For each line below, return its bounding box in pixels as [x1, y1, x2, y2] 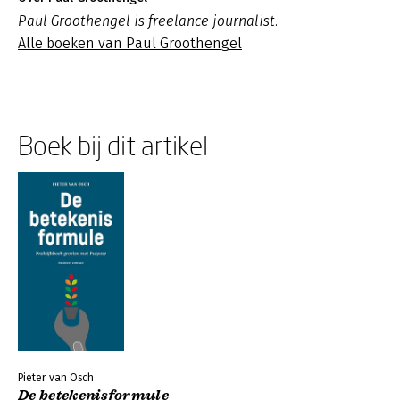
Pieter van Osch [18, 371, 94, 384]
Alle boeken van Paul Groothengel [18, 35, 242, 52]
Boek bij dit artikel [18, 129, 208, 161]
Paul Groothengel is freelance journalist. [18, 12, 278, 29]
